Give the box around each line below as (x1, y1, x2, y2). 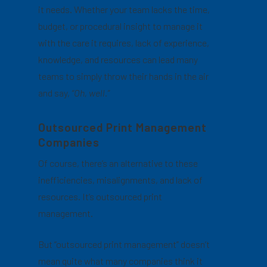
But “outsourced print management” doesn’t (38, 238, 210, 250)
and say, (38, 86, 72, 98)
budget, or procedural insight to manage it (38, 20, 203, 32)
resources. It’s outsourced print (38, 190, 163, 202)
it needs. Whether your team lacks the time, (38, 3, 210, 15)
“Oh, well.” (72, 86, 110, 98)
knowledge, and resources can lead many (38, 53, 198, 65)
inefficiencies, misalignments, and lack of (38, 173, 203, 185)
